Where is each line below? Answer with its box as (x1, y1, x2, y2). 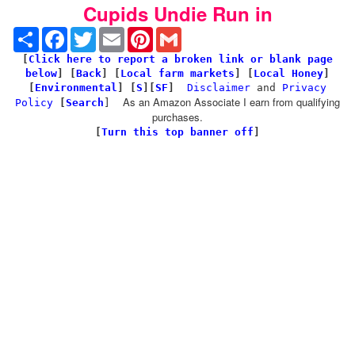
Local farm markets (120, 67, 235, 79)
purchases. (152, 109, 203, 124)
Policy (15, 97, 53, 109)
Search (66, 97, 104, 109)
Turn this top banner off (101, 126, 254, 138)
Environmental (35, 82, 117, 94)
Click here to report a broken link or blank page (29, 53, 333, 65)
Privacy (282, 82, 326, 94)
